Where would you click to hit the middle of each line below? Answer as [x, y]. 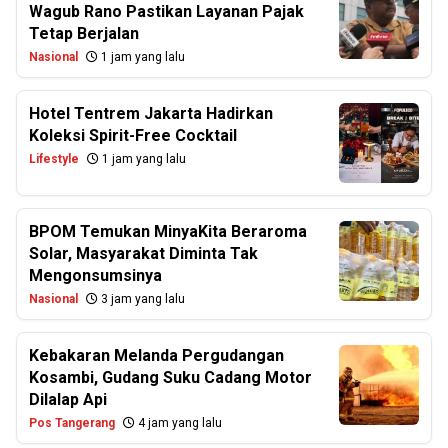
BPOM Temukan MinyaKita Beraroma [168, 231]
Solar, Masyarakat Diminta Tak [143, 253]
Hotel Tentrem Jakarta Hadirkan [151, 113]
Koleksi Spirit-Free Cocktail [133, 135]
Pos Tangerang [72, 423]
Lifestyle [54, 159]
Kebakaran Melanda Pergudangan [156, 355]
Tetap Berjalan [84, 33]
